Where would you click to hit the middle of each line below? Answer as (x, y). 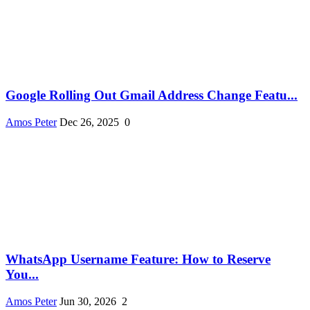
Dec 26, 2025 (89, 122)
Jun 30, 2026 (88, 302)
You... (22, 275)
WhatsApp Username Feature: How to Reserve (138, 259)
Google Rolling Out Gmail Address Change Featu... (152, 95)
